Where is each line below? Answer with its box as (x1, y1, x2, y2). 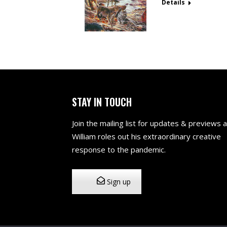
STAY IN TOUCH (72, 94, 132, 110)
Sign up (105, 177, 131, 187)
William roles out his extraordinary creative (72, 131, 221, 142)
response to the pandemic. (72, 144, 166, 155)
